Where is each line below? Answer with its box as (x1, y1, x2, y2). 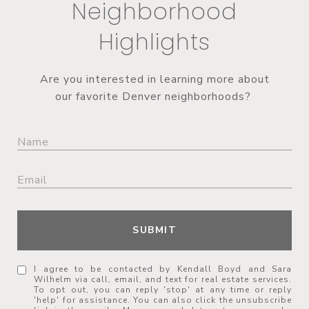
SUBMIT (132, 223, 177, 237)
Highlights (99, 26, 210, 58)
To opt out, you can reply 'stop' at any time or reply (34, 284, 292, 296)
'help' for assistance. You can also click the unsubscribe (34, 295, 292, 306)
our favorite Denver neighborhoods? (54, 89, 255, 105)
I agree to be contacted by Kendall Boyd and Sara (34, 263, 292, 275)
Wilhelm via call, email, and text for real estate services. (34, 274, 292, 286)
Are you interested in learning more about (39, 72, 270, 88)
